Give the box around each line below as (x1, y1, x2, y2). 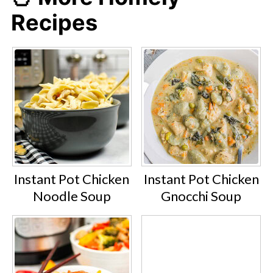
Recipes (10, 9, 97, 36)
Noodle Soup (32, 188, 111, 205)
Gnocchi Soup (161, 188, 242, 205)
